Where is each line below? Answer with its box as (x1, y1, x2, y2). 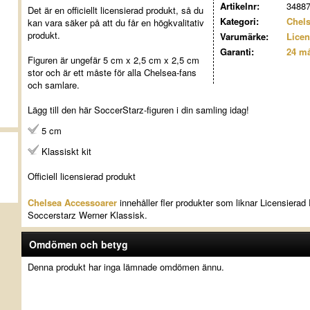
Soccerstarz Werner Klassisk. (27, 208, 147, 221)
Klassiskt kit (38, 145, 91, 158)
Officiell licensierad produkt (27, 170, 136, 183)
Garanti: (219, 45, 254, 58)
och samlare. (27, 78, 80, 91)
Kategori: (219, 15, 259, 28)
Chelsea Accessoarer (27, 196, 117, 209)
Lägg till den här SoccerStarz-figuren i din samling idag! (27, 103, 249, 116)
